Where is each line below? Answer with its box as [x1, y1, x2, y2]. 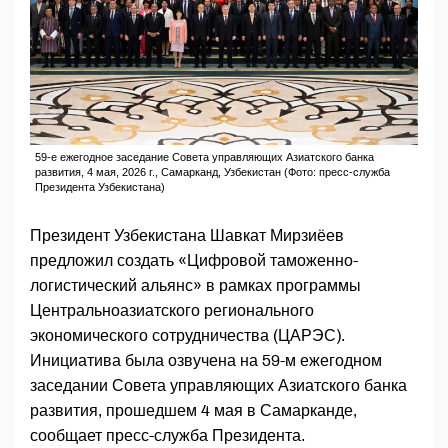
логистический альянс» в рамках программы [30, 277, 361, 295]
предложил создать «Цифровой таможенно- [30, 252, 358, 270]
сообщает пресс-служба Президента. [30, 427, 305, 445]
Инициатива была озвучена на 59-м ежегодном [30, 352, 382, 370]
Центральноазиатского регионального [30, 302, 314, 320]
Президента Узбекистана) [35, 181, 165, 194]
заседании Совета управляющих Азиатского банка [30, 377, 407, 395]
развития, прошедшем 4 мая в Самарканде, [30, 402, 357, 420]
